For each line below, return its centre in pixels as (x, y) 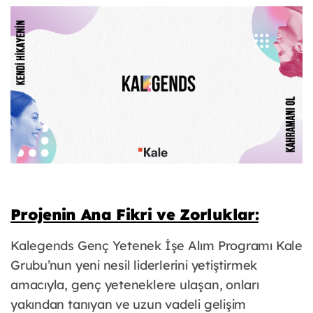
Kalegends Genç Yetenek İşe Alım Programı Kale (156, 246)
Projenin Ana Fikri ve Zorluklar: (134, 215)
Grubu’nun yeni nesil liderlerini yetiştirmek (134, 265)
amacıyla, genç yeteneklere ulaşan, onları (135, 285)
